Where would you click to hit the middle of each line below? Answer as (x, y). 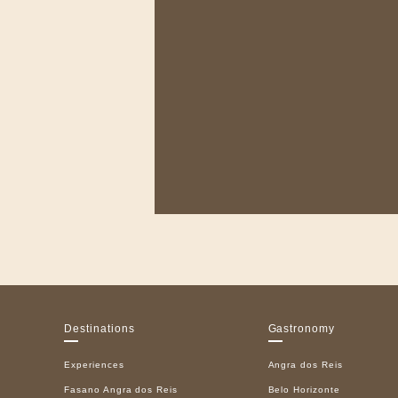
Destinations (99, 329)
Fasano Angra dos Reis (121, 389)
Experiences (94, 364)
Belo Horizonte (304, 389)
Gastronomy (302, 329)
